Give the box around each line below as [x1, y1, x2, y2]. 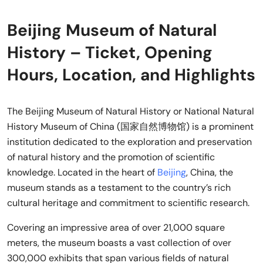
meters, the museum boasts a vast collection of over [7, 236, 231, 249]
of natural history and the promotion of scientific [7, 150, 215, 163]
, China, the [186, 166, 233, 178]
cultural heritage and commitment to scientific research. [7, 196, 249, 209]
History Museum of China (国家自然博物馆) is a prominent [7, 120, 254, 133]
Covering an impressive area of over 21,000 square [7, 221, 225, 234]
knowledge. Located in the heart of [7, 166, 157, 178]
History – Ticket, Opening [7, 41, 213, 63]
